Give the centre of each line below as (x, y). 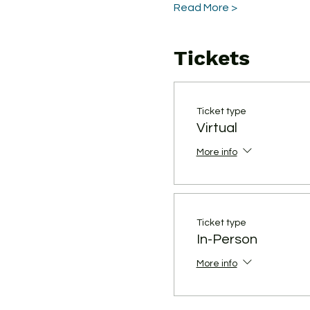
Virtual (217, 128)
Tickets (211, 58)
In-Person (227, 239)
